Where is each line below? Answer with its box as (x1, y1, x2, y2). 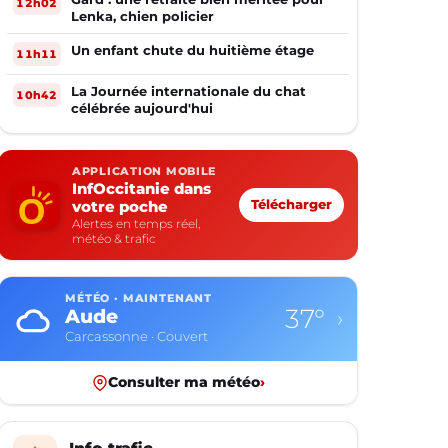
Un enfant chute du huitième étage (71, 42, 314, 58)
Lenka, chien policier (71, 8, 214, 24)
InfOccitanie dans (72, 179, 211, 198)
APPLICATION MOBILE (72, 165, 217, 178)
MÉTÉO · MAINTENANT (65, 292, 213, 305)
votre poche (72, 197, 168, 216)
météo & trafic (72, 231, 156, 246)
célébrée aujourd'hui (71, 100, 213, 116)
